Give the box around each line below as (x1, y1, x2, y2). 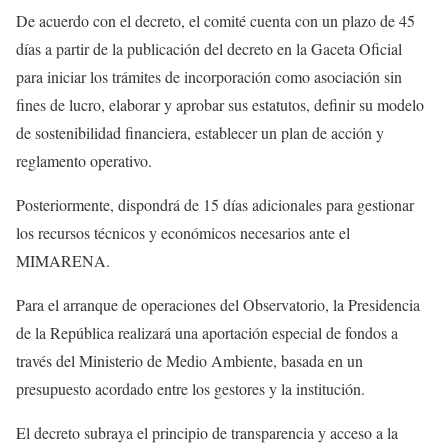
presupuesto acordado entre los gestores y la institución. (16, 377, 365, 399)
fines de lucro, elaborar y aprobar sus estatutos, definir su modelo (16, 93, 424, 115)
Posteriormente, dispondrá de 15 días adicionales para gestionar (16, 193, 414, 215)
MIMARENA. (16, 249, 110, 271)
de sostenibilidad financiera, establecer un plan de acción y (16, 121, 384, 143)
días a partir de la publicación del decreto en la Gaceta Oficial (16, 37, 402, 59)
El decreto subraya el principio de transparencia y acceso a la (16, 421, 398, 443)
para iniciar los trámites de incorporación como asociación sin (16, 65, 402, 87)
